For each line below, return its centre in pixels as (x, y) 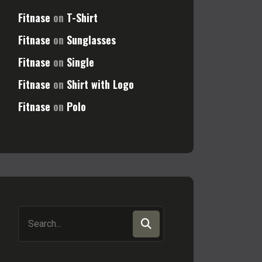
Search (32, 213)
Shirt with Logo (100, 84)
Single (80, 62)
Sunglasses (91, 40)
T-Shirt (82, 18)
